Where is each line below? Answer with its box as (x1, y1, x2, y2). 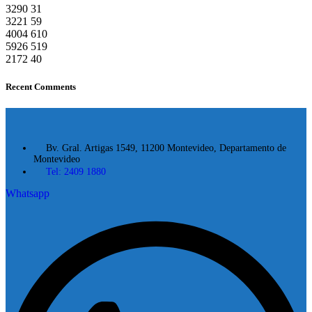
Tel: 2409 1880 (46, 166, 106, 177)
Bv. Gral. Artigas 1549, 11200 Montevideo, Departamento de (46, 142, 286, 153)
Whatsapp (6, 187, 49, 199)
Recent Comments (6, 81, 76, 92)
